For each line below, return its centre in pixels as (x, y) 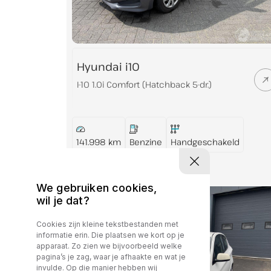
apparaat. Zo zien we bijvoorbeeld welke (109, 246)
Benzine (145, 142)
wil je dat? (63, 201)
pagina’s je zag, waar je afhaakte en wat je (111, 257)
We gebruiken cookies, (97, 188)
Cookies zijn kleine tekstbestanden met (107, 224)
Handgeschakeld (205, 142)
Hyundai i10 (108, 66)
